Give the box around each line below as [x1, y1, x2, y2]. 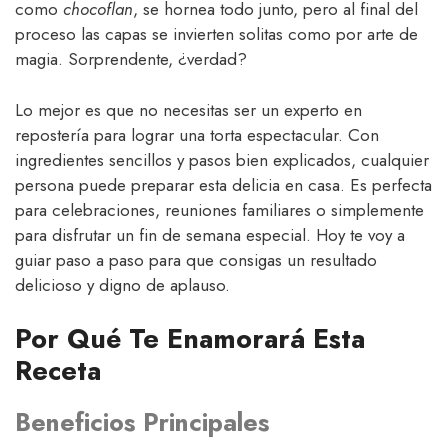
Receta [15, 351, 101, 391]
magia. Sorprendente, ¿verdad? [15, 47, 247, 72]
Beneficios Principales [15, 404, 269, 441]
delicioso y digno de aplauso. [15, 272, 230, 297]
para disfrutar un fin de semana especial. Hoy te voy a [15, 222, 405, 247]
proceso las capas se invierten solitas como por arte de [15, 22, 418, 47]
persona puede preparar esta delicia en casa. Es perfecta [15, 172, 432, 197]
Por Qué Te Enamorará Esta [15, 319, 365, 359]
